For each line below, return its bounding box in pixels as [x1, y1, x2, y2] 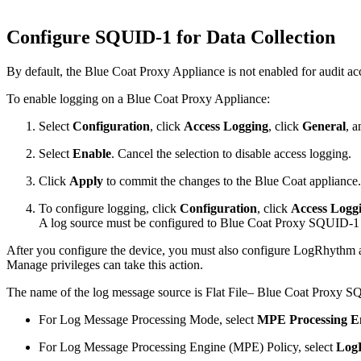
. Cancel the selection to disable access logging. [111, 147, 351, 161]
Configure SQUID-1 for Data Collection [6, 27, 340, 48]
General [302, 119, 346, 134]
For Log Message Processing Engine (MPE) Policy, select [39, 340, 336, 355]
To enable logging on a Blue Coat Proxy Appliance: [6, 92, 270, 106]
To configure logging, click [39, 201, 180, 216]
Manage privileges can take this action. [6, 258, 203, 272]
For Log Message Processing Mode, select [39, 313, 257, 327]
